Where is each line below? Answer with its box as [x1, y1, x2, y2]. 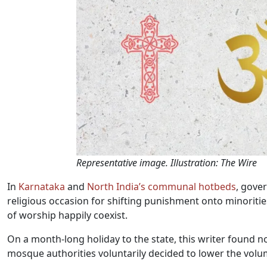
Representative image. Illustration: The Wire [76, 156, 257, 169]
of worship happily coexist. [7, 209, 128, 222]
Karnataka [18, 180, 65, 193]
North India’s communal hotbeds [87, 180, 236, 193]
